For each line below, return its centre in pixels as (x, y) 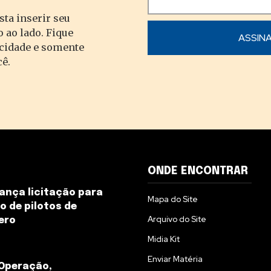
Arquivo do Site (177, 219)
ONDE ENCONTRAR (198, 171)
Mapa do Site (173, 199)
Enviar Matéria (175, 259)
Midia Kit (164, 239)
